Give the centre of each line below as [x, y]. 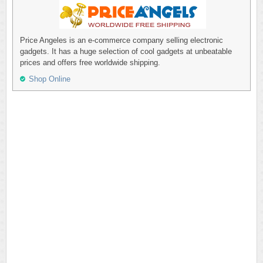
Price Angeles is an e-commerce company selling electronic [122, 40]
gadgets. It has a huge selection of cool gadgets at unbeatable [126, 51]
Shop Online [50, 79]
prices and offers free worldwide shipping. [90, 63]
